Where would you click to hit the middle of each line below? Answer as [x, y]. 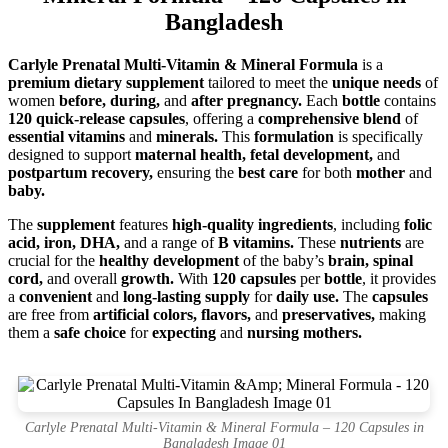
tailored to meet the [268, 83]
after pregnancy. [246, 101]
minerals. [187, 137]
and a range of [169, 243]
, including [368, 225]
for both [327, 173]
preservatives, [328, 315]
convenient [55, 297]
